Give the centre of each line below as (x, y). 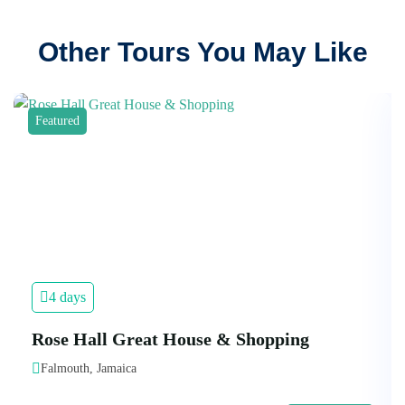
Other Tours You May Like (202, 52)
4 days (67, 297)
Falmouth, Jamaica (89, 369)
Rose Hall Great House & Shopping (170, 339)
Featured (57, 121)
